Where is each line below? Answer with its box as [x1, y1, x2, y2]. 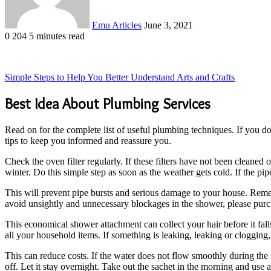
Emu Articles [92, 19, 142, 30]
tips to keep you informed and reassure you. [5, 135, 171, 146]
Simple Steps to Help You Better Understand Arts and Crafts [5, 71, 235, 82]
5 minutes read [29, 30, 85, 41]
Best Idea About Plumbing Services [5, 94, 211, 113]
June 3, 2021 [144, 19, 193, 30]
